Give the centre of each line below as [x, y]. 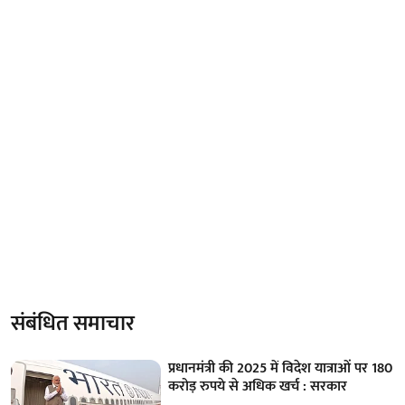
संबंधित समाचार [73, 324]
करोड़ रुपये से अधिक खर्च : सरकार [258, 387]
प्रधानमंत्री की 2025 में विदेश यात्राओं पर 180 [281, 369]
